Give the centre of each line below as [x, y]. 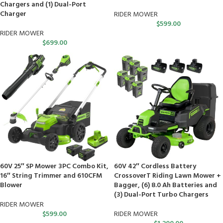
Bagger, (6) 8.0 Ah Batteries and [166, 185]
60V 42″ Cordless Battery [155, 167]
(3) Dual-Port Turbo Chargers [161, 195]
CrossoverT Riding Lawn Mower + [167, 176]
